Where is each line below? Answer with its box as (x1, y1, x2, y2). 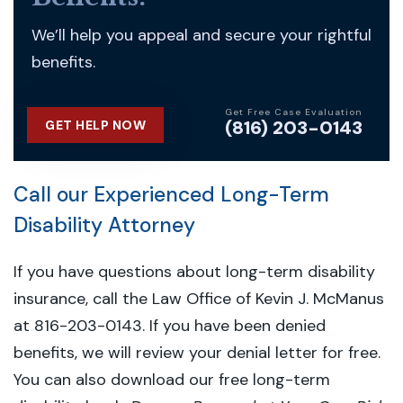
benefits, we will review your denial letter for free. (13, 342, 385, 363)
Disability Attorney (13, 211, 195, 238)
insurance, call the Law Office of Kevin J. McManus (13, 288, 384, 309)
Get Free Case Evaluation (225, 105, 363, 118)
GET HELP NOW (45, 117, 146, 133)
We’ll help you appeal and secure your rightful (31, 24, 372, 46)
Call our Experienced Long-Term (13, 181, 329, 208)
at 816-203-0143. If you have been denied (13, 315, 326, 336)
